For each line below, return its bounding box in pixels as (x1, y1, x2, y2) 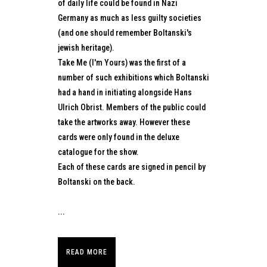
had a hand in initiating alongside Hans (58, 87, 192, 97)
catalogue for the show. (58, 147, 139, 157)
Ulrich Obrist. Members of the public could (58, 102, 206, 112)
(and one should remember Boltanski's (58, 27, 192, 38)
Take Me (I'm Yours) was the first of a (58, 57, 186, 67)
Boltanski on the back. (58, 176, 135, 187)
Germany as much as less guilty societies (58, 13, 201, 23)
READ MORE (66, 247, 107, 256)
